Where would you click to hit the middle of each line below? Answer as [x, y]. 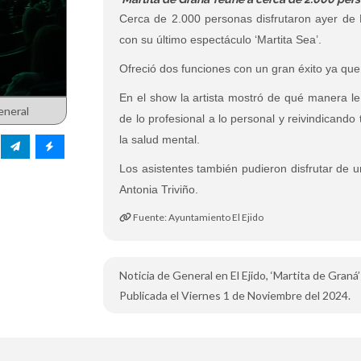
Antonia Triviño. [159, 189]
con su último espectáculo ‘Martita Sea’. [221, 39]
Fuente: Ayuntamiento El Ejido [198, 217]
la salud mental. [160, 139]
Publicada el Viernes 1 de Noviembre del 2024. [235, 295]
